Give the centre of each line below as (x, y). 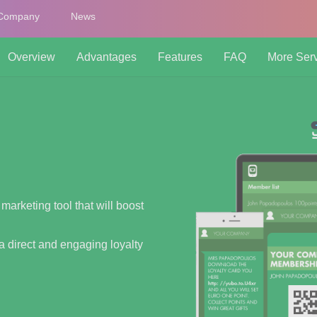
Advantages (106, 57)
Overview (31, 57)
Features (180, 57)
